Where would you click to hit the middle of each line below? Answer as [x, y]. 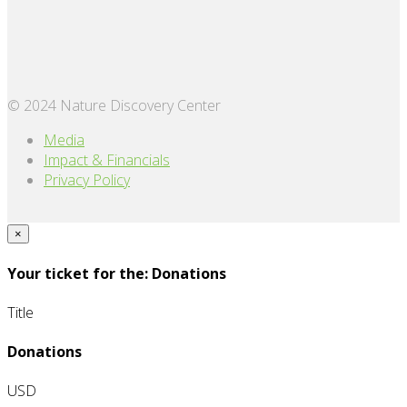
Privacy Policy [87, 180]
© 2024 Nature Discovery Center [114, 106]
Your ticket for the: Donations [117, 273]
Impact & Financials [107, 160]
